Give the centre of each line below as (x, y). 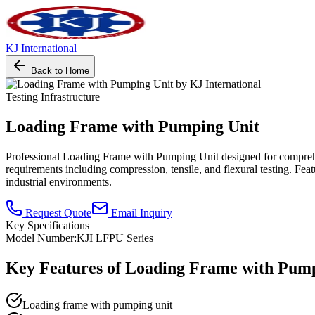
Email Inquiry (140, 212)
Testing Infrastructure (53, 97)
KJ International (41, 48)
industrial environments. (59, 181)
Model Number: (41, 238)
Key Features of (65, 268)
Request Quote (57, 212)
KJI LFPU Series (115, 238)
